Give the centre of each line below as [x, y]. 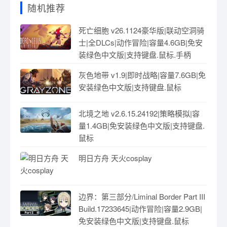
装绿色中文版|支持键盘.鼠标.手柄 [135, 54]
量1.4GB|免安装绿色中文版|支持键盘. [142, 125]
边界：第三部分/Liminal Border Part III [142, 196]
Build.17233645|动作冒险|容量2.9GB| [140, 208]
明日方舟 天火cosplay [115, 158]
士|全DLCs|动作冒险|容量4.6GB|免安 [141, 42]
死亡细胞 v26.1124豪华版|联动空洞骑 [141, 30]
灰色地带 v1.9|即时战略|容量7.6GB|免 [142, 74]
